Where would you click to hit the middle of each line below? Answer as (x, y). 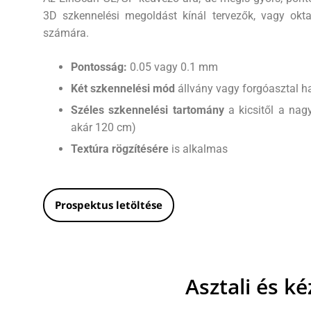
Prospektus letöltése (109, 204)
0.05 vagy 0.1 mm (173, 67)
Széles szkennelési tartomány (148, 110)
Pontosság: (99, 67)
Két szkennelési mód (123, 88)
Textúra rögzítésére (120, 149)
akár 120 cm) (103, 127)
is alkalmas (198, 149)
